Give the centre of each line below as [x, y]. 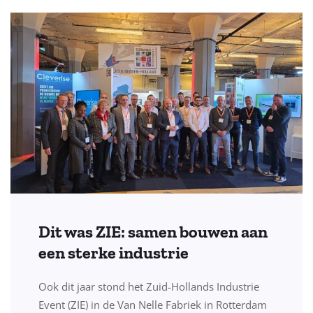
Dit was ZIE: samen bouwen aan [153, 232]
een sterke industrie [114, 253]
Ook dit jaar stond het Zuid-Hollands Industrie [149, 287]
